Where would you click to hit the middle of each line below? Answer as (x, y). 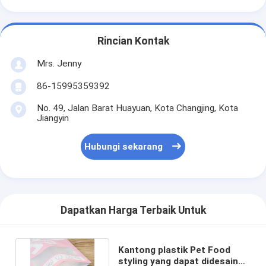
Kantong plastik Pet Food (175, 250)
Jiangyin (53, 118)
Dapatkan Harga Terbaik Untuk (133, 210)
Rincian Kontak (133, 41)
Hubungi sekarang (124, 147)
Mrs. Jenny (59, 63)
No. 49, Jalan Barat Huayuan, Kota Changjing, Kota (137, 108)
